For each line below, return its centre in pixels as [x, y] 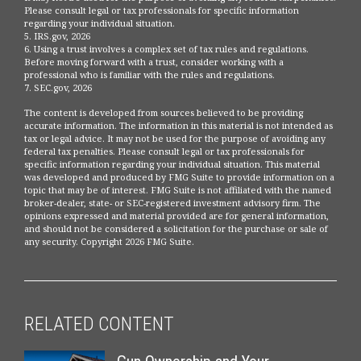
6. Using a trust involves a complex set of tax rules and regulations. [166, 49]
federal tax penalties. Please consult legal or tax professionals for [164, 151]
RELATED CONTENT [99, 324]
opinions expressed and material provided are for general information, [176, 216]
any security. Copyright [75, 242]
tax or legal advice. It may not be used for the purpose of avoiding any [175, 139]
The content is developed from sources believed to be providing [164, 113]
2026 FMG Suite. [160, 242]
